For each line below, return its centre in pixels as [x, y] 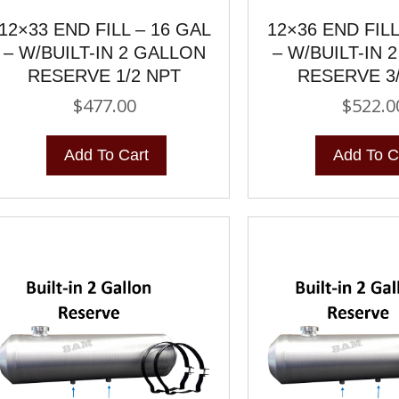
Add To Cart [106, 155]
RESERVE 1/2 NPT [105, 75]
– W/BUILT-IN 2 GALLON [104, 52]
